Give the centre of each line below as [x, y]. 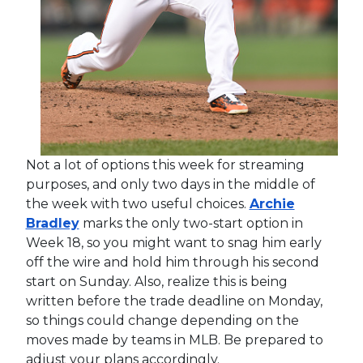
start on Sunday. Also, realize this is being [156, 281]
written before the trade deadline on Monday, [174, 301]
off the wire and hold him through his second [172, 262]
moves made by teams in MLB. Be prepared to [174, 340]
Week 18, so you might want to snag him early [173, 242]
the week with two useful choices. [137, 203]
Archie [272, 203]
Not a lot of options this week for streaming [165, 164]
